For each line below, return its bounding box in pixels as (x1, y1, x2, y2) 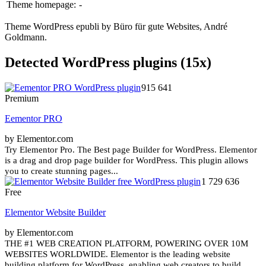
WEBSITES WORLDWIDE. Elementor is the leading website (5, 249, 230, 259)
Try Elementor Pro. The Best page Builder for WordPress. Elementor (5, 144, 257, 154)
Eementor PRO (5, 113, 62, 123)
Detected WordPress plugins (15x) (5, 54, 211, 70)
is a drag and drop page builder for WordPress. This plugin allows (5, 155, 248, 165)
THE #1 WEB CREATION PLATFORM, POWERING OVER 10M (5, 238, 248, 248)
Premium (5, 93, 39, 103)
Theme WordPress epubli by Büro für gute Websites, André (5, 21, 227, 31)
